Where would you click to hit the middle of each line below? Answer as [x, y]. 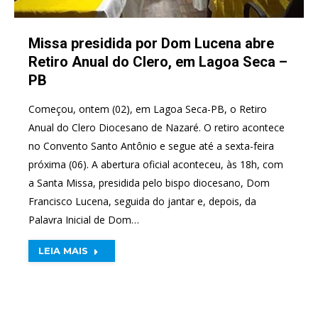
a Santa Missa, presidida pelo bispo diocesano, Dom [149, 182]
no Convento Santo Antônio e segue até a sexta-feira [151, 146]
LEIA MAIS [63, 250]
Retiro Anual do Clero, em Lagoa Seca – [158, 61]
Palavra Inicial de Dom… [84, 219]
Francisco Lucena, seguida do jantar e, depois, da [142, 201]
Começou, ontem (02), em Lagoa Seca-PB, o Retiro [148, 109]
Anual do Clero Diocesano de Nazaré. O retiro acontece [157, 127]
